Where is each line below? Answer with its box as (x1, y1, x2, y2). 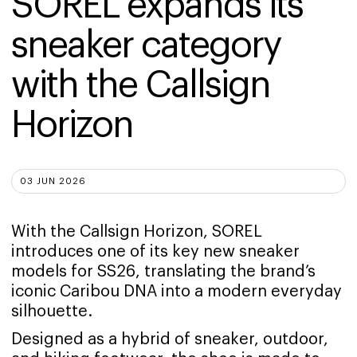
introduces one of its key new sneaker (11, 244, 300, 261)
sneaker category (11, 27, 288, 65)
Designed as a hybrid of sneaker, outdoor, (11, 331, 328, 348)
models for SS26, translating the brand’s (11, 264, 316, 280)
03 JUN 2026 (20, 177, 86, 186)
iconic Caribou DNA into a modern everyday (11, 284, 342, 300)
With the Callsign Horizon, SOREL (11, 224, 262, 241)
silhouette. (11, 304, 92, 320)
